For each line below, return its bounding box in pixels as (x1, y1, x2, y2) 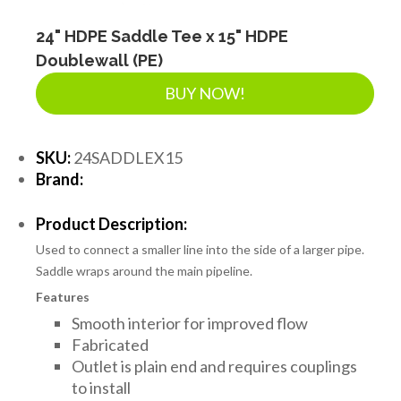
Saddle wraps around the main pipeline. (36, 262, 252, 278)
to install (72, 377, 131, 397)
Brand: (36, 168, 83, 189)
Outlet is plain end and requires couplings (72, 355, 357, 376)
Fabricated (72, 334, 149, 354)
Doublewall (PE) (36, 50, 163, 70)
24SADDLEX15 (71, 147, 183, 167)
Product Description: (36, 213, 187, 234)
